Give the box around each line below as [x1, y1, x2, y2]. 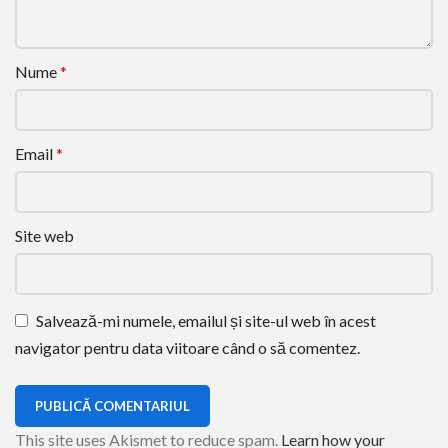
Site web [15, 226, 74, 246]
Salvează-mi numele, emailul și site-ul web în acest [36, 310, 376, 330]
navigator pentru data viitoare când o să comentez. [15, 338, 360, 358]
